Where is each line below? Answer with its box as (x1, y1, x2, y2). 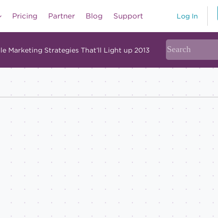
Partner (48, 12, 75, 20)
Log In (176, 12, 198, 20)
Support (113, 12, 143, 20)
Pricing (12, 12, 37, 20)
